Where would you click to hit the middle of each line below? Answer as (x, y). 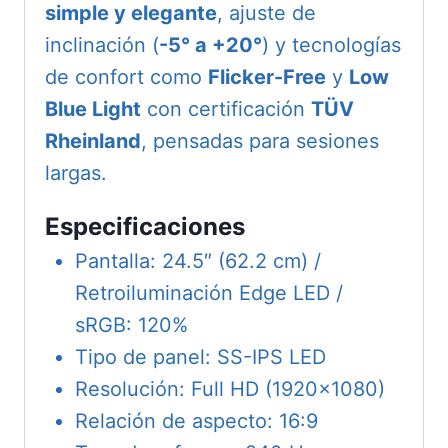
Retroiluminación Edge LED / (209, 293)
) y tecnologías (331, 45)
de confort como (126, 77)
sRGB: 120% (131, 325)
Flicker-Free (267, 77)
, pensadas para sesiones (260, 141)
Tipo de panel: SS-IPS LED (200, 357)
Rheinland (93, 141)
